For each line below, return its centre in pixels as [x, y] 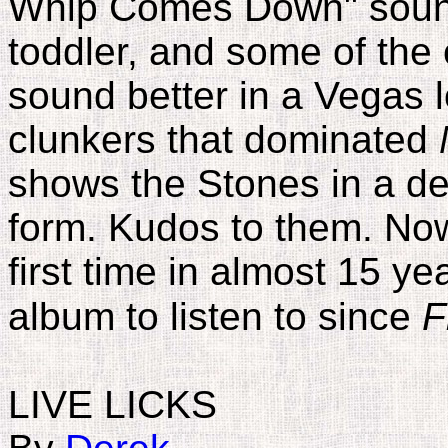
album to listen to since [215, 316]
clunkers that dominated [223, 139]
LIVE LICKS [112, 404]
